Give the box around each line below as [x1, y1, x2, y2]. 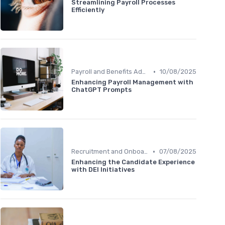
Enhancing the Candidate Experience [71, 158, 195, 166]
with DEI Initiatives [71, 166, 135, 174]
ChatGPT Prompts [71, 86, 132, 94]
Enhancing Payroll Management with [71, 78, 193, 86]
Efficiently [71, 6, 104, 14]
